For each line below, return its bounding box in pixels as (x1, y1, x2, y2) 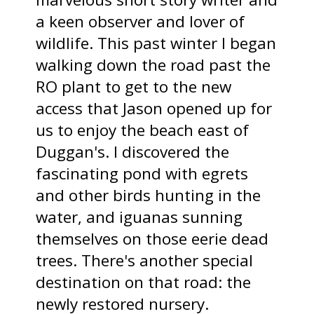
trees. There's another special (36, 249, 254, 271)
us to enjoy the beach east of (36, 118, 250, 141)
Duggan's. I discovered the (36, 140, 230, 163)
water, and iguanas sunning (36, 205, 243, 228)
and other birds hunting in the (36, 184, 261, 206)
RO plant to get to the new (36, 75, 232, 97)
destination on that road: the (36, 271, 252, 293)
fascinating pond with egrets (36, 162, 249, 184)
